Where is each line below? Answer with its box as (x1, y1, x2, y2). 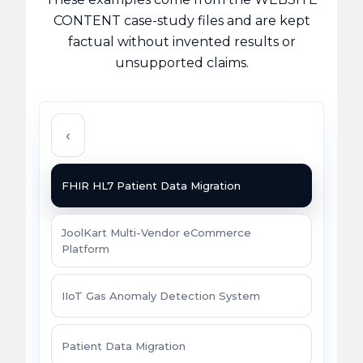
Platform (62, 242, 109, 256)
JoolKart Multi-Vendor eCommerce (62, 226, 251, 240)
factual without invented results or (67, 34, 296, 50)
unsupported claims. (114, 55, 249, 71)
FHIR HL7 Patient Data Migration (62, 179, 241, 193)
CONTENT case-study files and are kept (53, 13, 310, 29)
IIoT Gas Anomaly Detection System (62, 289, 260, 303)
